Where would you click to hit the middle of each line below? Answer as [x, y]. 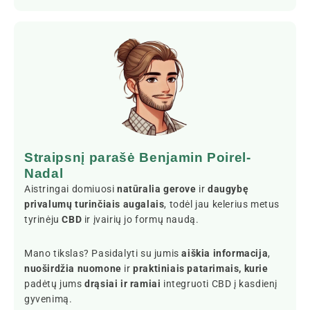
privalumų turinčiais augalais [94, 204]
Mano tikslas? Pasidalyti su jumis [103, 253]
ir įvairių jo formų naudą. [140, 219]
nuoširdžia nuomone [73, 268]
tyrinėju [43, 219]
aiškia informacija [225, 253]
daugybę [228, 189]
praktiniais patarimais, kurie [201, 268]
